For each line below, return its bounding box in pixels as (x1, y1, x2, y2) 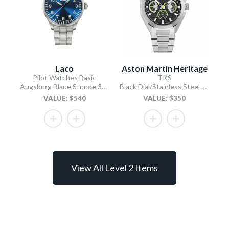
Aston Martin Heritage (121, 63, 208, 73)
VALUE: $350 (143, 94, 186, 102)
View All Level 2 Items (71, 162, 158, 173)
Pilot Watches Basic (33, 73, 97, 82)
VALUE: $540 (43, 94, 86, 102)
